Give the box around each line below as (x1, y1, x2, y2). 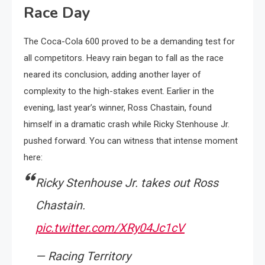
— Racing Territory (35, 249, 131, 263)
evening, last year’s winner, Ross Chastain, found (24, 102, 212, 113)
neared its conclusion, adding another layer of (24, 69, 201, 80)
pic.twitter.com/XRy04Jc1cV (35, 221, 185, 235)
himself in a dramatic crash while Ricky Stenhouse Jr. (24, 119, 230, 130)
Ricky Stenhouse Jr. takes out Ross (35, 176, 218, 190)
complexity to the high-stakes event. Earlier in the (24, 86, 214, 96)
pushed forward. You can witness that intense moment (24, 135, 238, 146)
